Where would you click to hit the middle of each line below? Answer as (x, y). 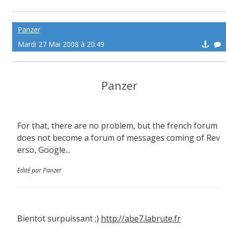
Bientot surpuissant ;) (59, 218)
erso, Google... (44, 150)
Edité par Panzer (39, 170)
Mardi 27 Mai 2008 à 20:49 (61, 44)
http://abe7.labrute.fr (141, 218)
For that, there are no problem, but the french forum (117, 126)
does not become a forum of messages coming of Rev (119, 138)
